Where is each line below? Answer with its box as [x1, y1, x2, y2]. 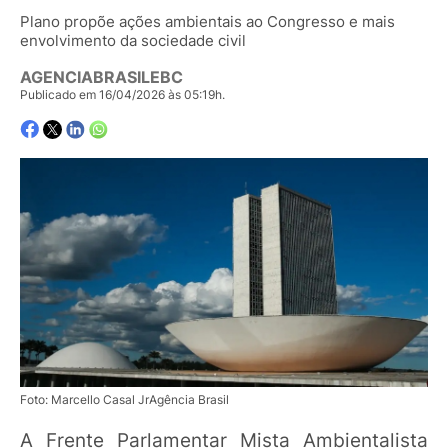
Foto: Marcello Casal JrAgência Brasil [20, 391, 229, 407]
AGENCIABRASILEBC [20, 67, 183, 88]
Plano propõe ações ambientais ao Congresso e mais [20, 11, 395, 31]
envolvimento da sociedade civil [20, 30, 246, 50]
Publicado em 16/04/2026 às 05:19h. [20, 87, 225, 103]
